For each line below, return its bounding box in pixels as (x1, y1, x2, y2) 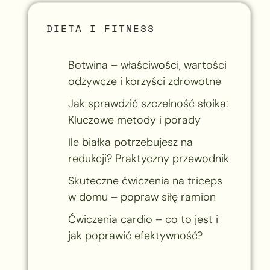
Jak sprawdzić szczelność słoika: (67, 96, 228, 111)
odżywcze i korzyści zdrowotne (67, 74, 221, 89)
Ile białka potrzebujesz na (67, 134, 193, 149)
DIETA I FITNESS (46, 20, 155, 36)
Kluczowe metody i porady (67, 112, 201, 127)
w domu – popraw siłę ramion (67, 189, 216, 204)
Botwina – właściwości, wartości (67, 57, 227, 72)
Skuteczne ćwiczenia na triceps (67, 173, 222, 188)
